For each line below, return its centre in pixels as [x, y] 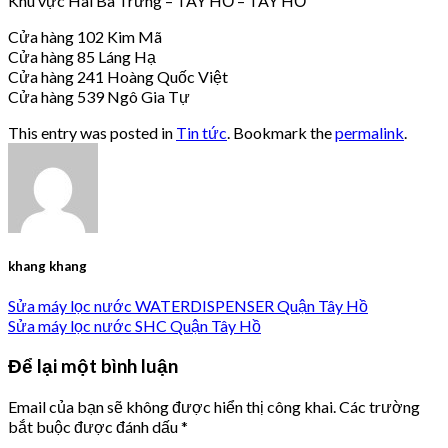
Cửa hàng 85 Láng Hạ [82, 56]
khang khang [47, 265]
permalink [369, 132]
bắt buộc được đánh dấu [94, 426]
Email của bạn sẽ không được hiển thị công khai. [172, 406]
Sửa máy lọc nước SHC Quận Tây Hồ [134, 326]
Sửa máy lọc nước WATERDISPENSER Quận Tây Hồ [188, 306]
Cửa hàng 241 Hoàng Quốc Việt [118, 76]
